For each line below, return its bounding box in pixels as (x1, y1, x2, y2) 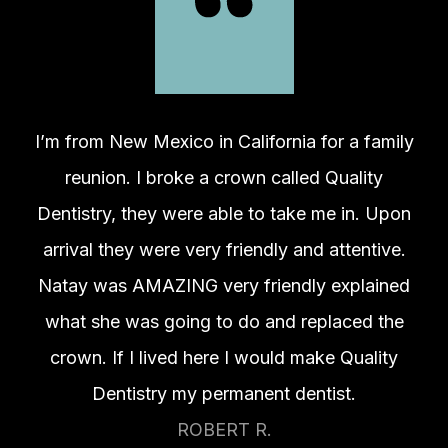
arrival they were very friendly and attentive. (42, 239, 406, 261)
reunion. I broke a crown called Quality (65, 167, 383, 189)
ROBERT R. (176, 419, 272, 441)
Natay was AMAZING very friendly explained (38, 275, 410, 297)
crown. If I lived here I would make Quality (50, 347, 398, 369)
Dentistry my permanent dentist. (92, 383, 356, 405)
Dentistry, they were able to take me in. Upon (37, 203, 411, 225)
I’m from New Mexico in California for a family (34, 131, 414, 153)
